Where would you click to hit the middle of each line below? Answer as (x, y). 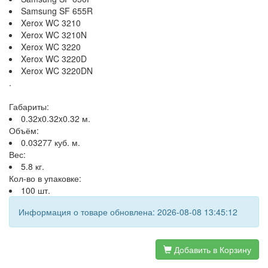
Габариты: (29, 106)
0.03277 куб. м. (51, 142)
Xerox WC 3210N (54, 35)
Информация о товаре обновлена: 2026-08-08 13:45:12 (128, 212)
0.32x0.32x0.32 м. (56, 118)
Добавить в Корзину (211, 249)
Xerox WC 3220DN (57, 71)
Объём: (24, 130)
